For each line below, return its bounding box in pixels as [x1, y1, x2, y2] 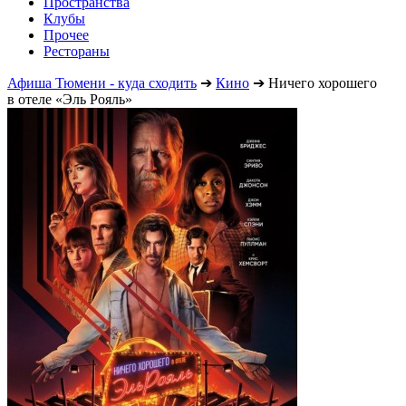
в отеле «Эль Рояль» [7, 91, 132, 107]
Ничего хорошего [268, 74, 377, 91]
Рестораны [43, 43, 110, 59]
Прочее [43, 26, 89, 43]
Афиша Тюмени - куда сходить [7, 74, 197, 91]
